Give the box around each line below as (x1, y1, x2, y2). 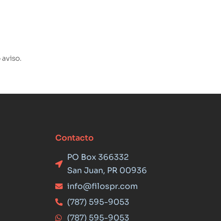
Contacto (55, 133, 94, 144)
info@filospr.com (67, 181, 138, 192)
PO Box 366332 (67, 152, 129, 163)
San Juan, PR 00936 (67, 165, 147, 176)
